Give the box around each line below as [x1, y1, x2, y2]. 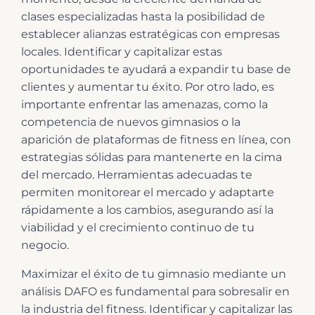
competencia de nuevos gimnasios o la [21, 115, 240, 129]
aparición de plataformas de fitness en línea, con [21, 132, 291, 146]
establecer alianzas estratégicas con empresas [21, 27, 280, 41]
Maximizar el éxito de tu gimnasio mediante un [21, 266, 286, 281]
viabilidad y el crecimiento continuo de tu [21, 220, 255, 234]
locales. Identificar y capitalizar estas [21, 44, 222, 58]
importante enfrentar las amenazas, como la [21, 97, 268, 111]
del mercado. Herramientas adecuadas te [21, 167, 252, 181]
